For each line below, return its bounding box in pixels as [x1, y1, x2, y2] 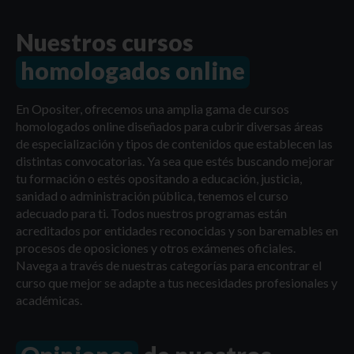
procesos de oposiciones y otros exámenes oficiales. [16, 240, 296, 256]
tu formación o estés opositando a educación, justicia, [16, 171, 302, 186]
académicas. [16, 292, 82, 308]
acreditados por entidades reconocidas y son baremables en [16, 223, 338, 239]
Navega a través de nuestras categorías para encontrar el [16, 258, 322, 273]
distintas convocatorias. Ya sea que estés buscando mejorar [16, 153, 334, 169]
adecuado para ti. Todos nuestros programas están [16, 205, 287, 221]
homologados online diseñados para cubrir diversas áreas [16, 119, 323, 134]
